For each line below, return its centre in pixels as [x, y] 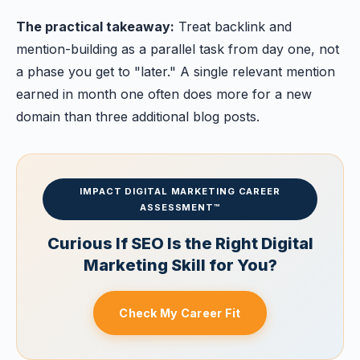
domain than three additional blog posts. [138, 117]
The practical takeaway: [95, 27]
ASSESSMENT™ [180, 207]
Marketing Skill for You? [180, 265]
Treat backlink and [233, 27]
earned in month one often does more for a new [164, 94]
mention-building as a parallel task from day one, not [178, 49]
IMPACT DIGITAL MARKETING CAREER [180, 191]
